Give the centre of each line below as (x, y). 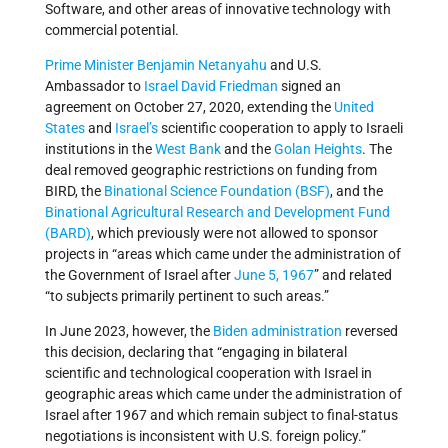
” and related (353, 275)
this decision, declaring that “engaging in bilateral (196, 352)
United (354, 107)
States (65, 128)
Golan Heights (318, 149)
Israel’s (136, 128)
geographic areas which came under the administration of (223, 394)
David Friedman (229, 86)
